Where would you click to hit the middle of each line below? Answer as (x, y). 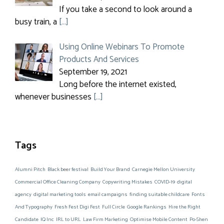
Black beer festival (68, 169)
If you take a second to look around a (125, 9)
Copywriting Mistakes (127, 182)
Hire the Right (184, 207)
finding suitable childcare (159, 194)
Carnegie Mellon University (163, 169)
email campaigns (108, 194)
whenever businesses (54, 97)
